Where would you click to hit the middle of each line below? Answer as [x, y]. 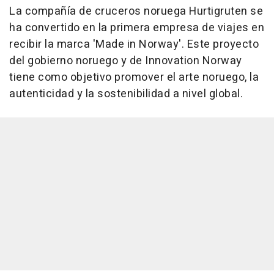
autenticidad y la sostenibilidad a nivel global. [126, 94]
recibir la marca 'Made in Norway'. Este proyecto [134, 45]
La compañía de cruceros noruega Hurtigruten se [136, 12]
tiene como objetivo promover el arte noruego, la [134, 78]
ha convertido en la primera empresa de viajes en [137, 28]
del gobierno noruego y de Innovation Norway [126, 61]
